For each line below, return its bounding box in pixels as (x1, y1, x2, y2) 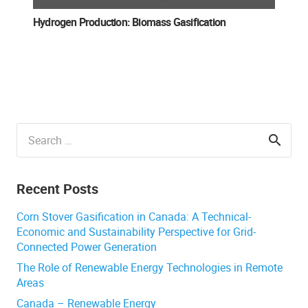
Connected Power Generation (16, 239, 157, 254)
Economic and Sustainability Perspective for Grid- (16, 224, 256, 239)
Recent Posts (16, 179, 98, 198)
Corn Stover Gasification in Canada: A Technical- (16, 209, 251, 224)
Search (16, 123, 49, 138)
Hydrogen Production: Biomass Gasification (33, 14, 226, 30)
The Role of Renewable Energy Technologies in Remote (16, 260, 283, 275)
